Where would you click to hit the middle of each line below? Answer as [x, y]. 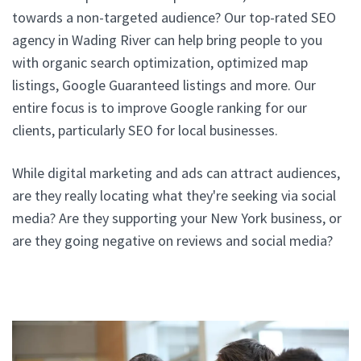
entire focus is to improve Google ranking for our [160, 107]
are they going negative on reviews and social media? [172, 240]
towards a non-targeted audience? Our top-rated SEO [174, 17]
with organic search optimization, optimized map [160, 62]
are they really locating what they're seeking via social [174, 195]
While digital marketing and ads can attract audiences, [176, 172]
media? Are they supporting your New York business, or [177, 218]
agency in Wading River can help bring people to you [167, 39]
